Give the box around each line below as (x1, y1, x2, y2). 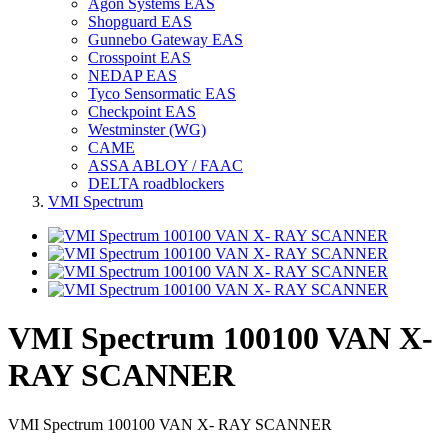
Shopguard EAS (88, 13, 192, 30)
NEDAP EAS (88, 67, 177, 84)
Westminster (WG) (88, 121, 206, 138)
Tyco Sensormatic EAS (88, 85, 236, 102)
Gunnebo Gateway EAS (88, 31, 243, 48)
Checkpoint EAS (88, 103, 196, 120)
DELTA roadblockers (88, 175, 224, 192)
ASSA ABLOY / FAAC (88, 157, 243, 174)
